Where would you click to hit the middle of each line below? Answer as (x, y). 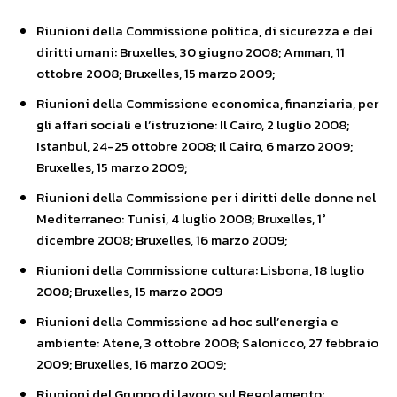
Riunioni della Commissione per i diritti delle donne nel (206, 197)
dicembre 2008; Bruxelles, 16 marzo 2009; (162, 240)
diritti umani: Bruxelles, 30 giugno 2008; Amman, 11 (191, 52)
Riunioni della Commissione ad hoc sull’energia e (187, 321)
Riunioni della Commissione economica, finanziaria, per (207, 103)
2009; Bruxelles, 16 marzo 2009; (131, 364)
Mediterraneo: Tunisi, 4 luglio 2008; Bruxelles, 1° (181, 218)
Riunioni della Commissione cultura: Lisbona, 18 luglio (200, 270)
